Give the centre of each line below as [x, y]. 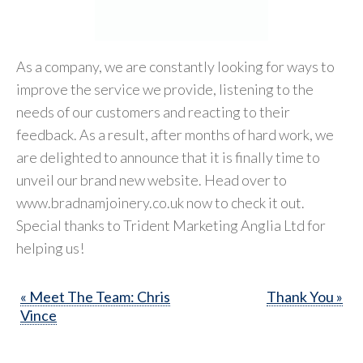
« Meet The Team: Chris [95, 296]
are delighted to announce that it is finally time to [168, 157]
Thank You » [305, 296]
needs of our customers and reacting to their [153, 111]
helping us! [50, 248]
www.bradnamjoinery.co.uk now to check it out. [160, 202]
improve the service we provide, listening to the [165, 89]
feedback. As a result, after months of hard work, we [175, 134]
